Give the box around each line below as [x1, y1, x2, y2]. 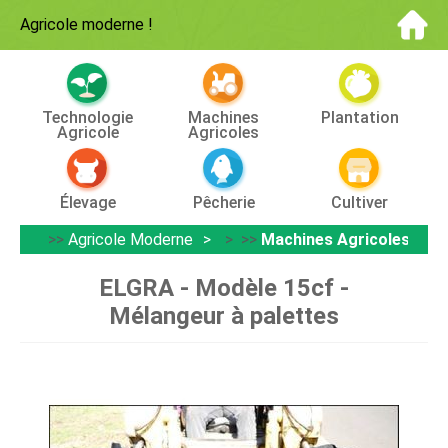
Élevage [59, 193, 116, 212]
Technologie [42, 108, 134, 127]
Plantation [320, 108, 399, 127]
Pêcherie [192, 193, 255, 212]
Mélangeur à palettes [109, 302, 339, 330]
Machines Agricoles [261, 230, 410, 249]
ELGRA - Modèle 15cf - [99, 274, 349, 302]
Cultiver [331, 193, 389, 212]
